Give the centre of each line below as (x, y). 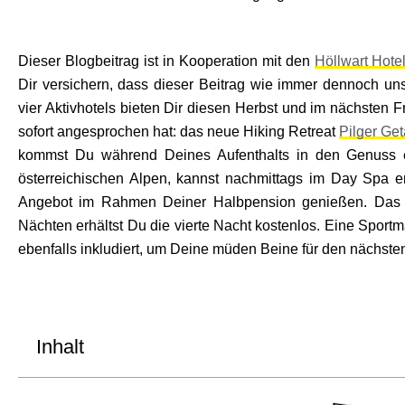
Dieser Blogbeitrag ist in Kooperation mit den (166, 61)
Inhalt (60, 346)
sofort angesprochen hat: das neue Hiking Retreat (179, 131)
